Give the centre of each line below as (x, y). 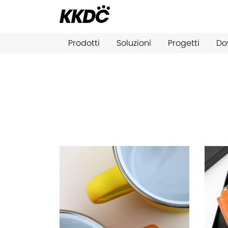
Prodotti (84, 43)
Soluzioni (134, 43)
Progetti (183, 43)
